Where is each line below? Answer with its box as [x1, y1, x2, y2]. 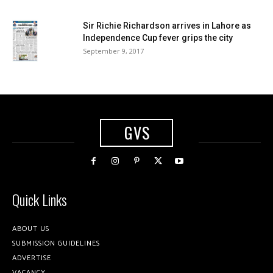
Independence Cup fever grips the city [83, 33, 233, 43]
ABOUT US [12, 223, 49, 235]
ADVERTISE [12, 252, 51, 264]
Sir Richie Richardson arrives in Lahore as [83, 21, 251, 31]
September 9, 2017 [83, 46, 144, 56]
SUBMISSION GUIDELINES [12, 238, 100, 250]
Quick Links [12, 188, 67, 211]
